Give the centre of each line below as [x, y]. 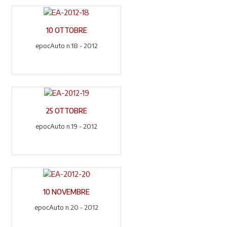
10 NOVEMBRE [67, 192]
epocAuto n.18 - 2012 [66, 45]
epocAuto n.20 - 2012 [67, 207]
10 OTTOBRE [66, 30]
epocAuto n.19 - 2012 [67, 126]
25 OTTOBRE [67, 111]
